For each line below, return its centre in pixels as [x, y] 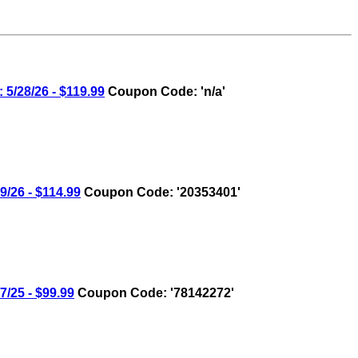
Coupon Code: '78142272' [154, 293]
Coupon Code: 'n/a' [165, 92]
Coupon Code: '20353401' [161, 193]
